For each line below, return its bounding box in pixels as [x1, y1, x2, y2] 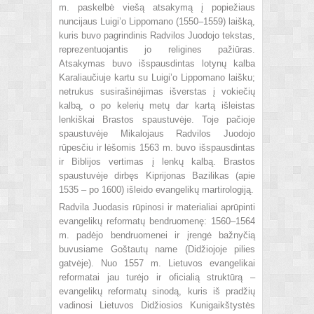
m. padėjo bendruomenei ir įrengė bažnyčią [59, 229, 255, 240]
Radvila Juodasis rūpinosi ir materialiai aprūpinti [59, 201, 255, 212]
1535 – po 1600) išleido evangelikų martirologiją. [59, 184, 254, 195]
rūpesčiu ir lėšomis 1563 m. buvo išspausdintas [59, 142, 255, 153]
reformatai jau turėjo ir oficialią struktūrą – [59, 271, 255, 282]
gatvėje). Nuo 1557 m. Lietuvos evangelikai [59, 257, 255, 268]
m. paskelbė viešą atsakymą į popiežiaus [59, 1, 255, 13]
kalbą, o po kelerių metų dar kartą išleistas [59, 100, 255, 111]
